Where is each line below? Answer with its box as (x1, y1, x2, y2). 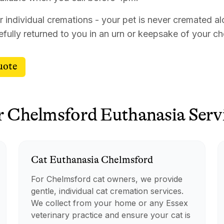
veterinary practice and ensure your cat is (31, 210, 191, 220)
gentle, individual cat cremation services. (31, 186, 184, 196)
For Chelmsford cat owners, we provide (31, 174, 183, 184)
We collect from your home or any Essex (31, 198, 188, 208)
